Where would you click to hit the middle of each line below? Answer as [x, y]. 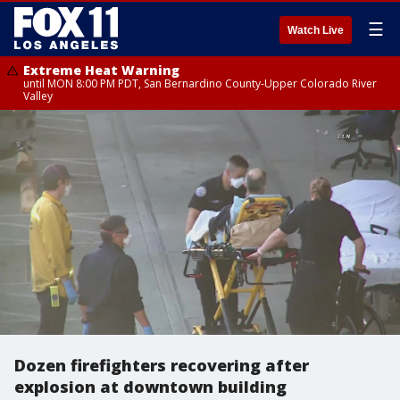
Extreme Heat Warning [101, 70]
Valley [38, 96]
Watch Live [316, 30]
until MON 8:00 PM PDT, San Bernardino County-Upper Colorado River [200, 83]
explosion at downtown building [150, 387]
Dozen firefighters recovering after [162, 365]
